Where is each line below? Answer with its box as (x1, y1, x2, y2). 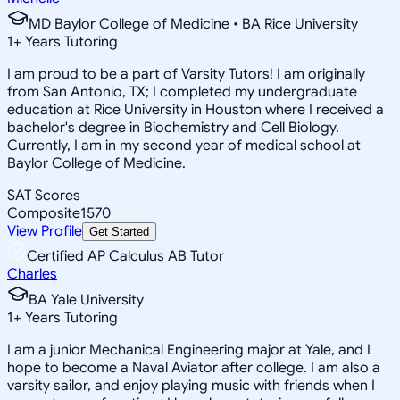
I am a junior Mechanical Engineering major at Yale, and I (7, 340, 371, 359)
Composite (7, 204, 80, 222)
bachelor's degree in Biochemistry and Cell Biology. (7, 118, 339, 137)
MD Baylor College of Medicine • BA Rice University (29, 14, 358, 33)
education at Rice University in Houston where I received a (7, 100, 384, 119)
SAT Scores (7, 186, 80, 204)
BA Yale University (29, 290, 144, 309)
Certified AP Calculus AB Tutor (27, 246, 224, 265)
